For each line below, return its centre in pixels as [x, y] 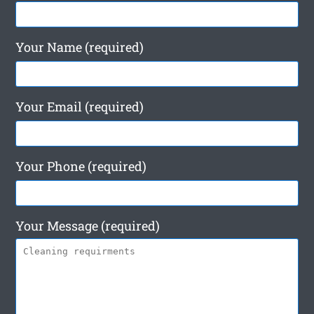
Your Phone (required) [81, 166]
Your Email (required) [80, 107]
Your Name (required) [80, 47]
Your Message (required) [88, 226]
